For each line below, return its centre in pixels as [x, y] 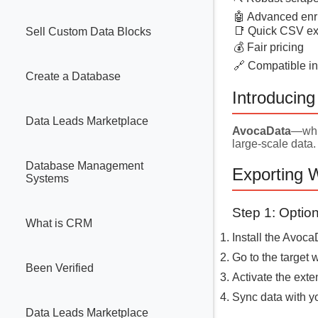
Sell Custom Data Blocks [88, 32]
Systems [47, 179]
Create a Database [73, 77]
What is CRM [59, 224]
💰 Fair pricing [269, 47]
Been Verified [60, 268]
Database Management [84, 166]
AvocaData [262, 131]
